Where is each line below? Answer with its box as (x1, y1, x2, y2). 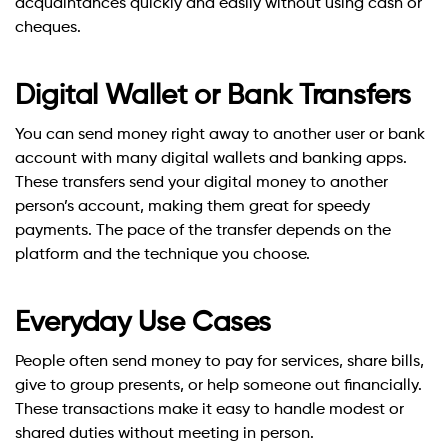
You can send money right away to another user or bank (15, 127, 425, 144)
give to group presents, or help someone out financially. (15, 378, 422, 395)
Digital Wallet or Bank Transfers (15, 82, 411, 111)
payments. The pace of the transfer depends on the (15, 223, 391, 240)
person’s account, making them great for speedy (15, 199, 370, 216)
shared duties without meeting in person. (15, 426, 314, 443)
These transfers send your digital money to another (15, 175, 388, 192)
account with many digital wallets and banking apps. (15, 151, 407, 168)
